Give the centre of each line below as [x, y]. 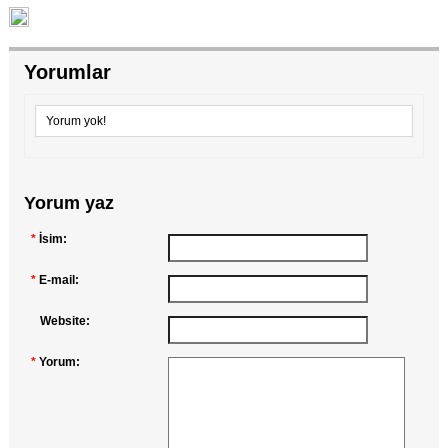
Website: [64, 321]
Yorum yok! [75, 121]
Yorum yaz [68, 203]
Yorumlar [67, 72]
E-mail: [58, 280]
